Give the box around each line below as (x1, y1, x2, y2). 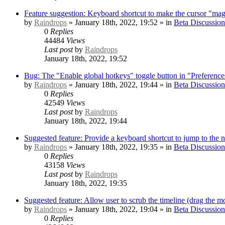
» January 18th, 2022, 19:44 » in (67, 80, 174, 89)
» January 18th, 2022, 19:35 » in (67, 142, 174, 151)
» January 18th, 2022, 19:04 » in (67, 204, 174, 213)
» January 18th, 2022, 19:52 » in (67, 18, 174, 27)
